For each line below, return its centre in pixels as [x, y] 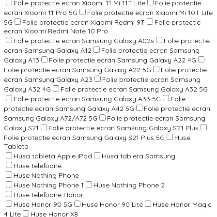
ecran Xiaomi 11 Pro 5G [41, 12]
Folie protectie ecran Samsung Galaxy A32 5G [134, 89]
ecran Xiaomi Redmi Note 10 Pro [56, 31]
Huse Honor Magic [182, 204]
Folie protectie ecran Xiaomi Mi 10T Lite [150, 12]
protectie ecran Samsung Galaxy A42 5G [69, 108]
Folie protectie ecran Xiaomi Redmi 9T [84, 22]
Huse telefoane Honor [48, 194]
